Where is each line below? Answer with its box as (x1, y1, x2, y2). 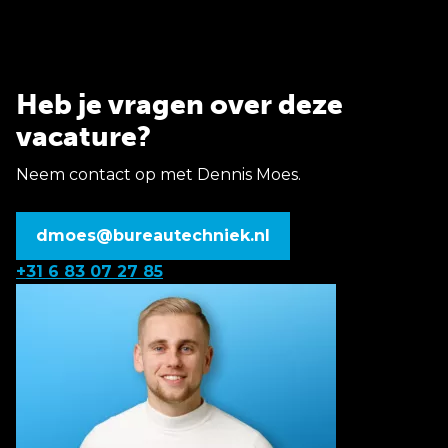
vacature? (16, 120, 151, 153)
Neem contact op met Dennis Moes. (16, 165, 301, 184)
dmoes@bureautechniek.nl (36, 226, 270, 245)
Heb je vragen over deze (16, 88, 343, 121)
